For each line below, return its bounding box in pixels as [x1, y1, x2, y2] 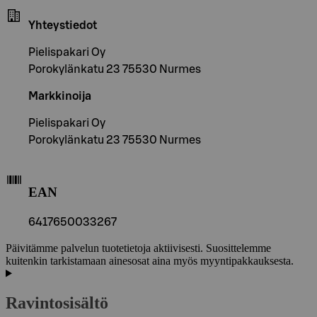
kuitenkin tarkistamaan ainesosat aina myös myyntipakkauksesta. [6, 254, 294, 267]
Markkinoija [28, 91, 91, 103]
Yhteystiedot [28, 20, 97, 32]
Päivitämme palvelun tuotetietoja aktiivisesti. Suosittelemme [6, 241, 271, 254]
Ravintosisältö [6, 294, 108, 313]
